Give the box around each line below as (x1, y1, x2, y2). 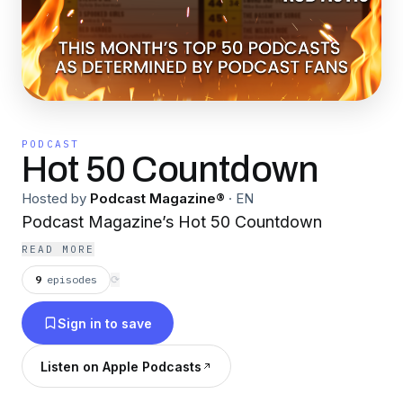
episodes (47, 273, 97, 286)
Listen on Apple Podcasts (40, 358, 201, 374)
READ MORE (22, 243, 94, 255)
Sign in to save (58, 315, 152, 331)
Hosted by (22, 190, 86, 207)
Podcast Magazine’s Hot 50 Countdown (22, 212, 322, 231)
